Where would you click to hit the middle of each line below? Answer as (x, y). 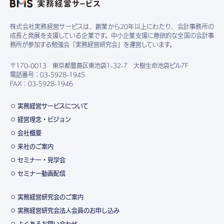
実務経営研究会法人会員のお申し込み (68, 211)
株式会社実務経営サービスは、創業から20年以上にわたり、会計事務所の (112, 26)
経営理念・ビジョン (44, 120)
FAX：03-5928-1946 (41, 84)
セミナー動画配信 (41, 174)
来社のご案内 (35, 147)
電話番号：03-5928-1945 (47, 75)
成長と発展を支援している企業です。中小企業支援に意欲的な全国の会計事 (112, 35)
